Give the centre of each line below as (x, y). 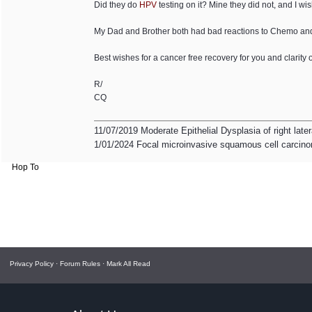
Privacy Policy (32, 264)
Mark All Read (128, 264)
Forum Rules (80, 264)
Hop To (25, 167)
